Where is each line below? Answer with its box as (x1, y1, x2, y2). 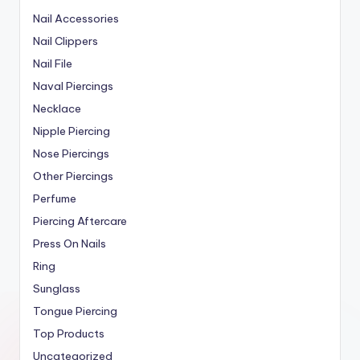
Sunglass (33, 280, 80, 296)
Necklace (33, 100, 81, 116)
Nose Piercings (33, 145, 109, 161)
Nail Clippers (33, 33, 98, 48)
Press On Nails (33, 235, 106, 251)
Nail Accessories (33, 10, 119, 26)
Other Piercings (33, 168, 113, 183)
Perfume (33, 190, 76, 206)
